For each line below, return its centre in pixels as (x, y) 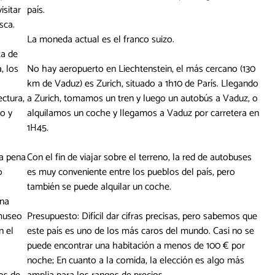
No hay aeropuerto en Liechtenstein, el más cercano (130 (141, 69)
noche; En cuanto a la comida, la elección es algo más (136, 261)
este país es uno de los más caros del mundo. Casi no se (141, 231)
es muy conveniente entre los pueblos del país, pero (131, 172)
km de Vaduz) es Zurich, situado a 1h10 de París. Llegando (143, 84)
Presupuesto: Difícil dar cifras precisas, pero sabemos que (142, 217)
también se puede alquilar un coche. (99, 187)
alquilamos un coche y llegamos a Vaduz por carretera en (143, 114)
